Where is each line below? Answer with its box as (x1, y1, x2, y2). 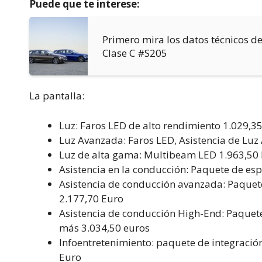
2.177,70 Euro (59, 191, 123, 205)
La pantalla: (29, 89, 84, 103)
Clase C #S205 (102, 46, 167, 60)
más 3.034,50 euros (59, 220, 150, 235)
